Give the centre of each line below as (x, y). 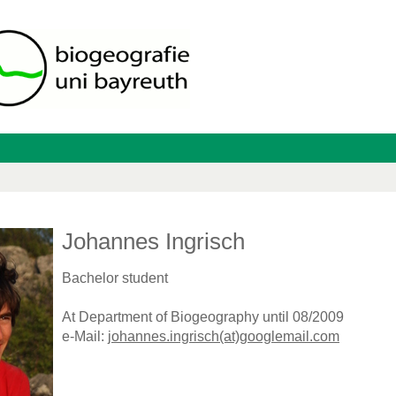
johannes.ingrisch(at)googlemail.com (224, 337)
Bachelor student (115, 278)
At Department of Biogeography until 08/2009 (203, 317)
